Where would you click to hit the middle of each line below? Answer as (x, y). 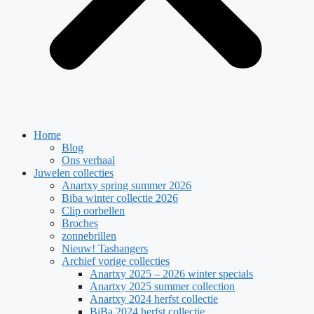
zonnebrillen (89, 236)
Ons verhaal (88, 160)
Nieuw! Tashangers (105, 248)
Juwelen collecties (74, 173)
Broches (80, 223)
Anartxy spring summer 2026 (127, 185)
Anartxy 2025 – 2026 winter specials (171, 274)
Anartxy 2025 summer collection (162, 286)
